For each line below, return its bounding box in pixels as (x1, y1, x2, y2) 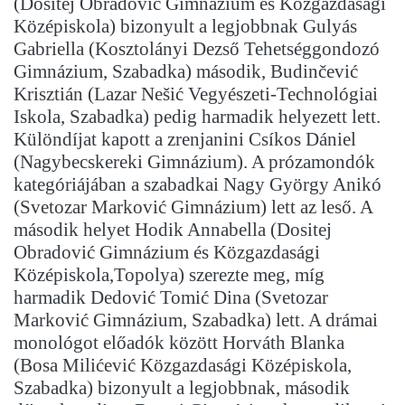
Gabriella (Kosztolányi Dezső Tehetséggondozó (14, 38, 380, 61)
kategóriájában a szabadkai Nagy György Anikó (14, 174, 381, 196)
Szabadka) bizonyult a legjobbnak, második (14, 377, 350, 400)
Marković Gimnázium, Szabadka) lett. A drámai (14, 309, 378, 332)
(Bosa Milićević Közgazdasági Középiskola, (14, 354, 352, 377)
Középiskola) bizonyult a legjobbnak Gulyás (14, 15, 357, 38)
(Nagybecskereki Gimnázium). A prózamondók (14, 151, 375, 174)
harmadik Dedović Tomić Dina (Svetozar (14, 287, 328, 309)
